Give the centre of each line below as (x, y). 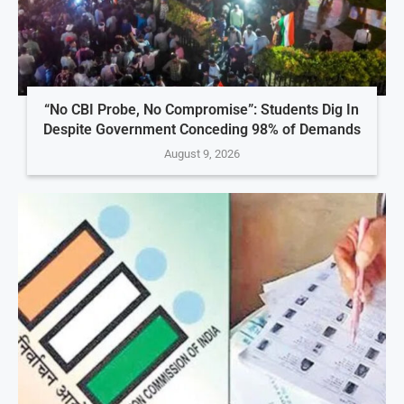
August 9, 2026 (202, 153)
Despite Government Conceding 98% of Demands (202, 129)
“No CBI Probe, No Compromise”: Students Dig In (202, 109)
